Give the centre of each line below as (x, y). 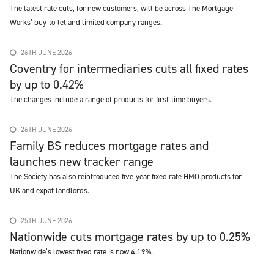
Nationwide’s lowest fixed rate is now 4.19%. (81, 252)
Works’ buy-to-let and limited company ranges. (86, 22)
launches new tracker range (82, 161)
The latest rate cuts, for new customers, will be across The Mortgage (121, 8)
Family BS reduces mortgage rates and (109, 146)
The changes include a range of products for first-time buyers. (111, 99)
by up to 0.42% (47, 84)
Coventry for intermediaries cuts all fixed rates (129, 68)
